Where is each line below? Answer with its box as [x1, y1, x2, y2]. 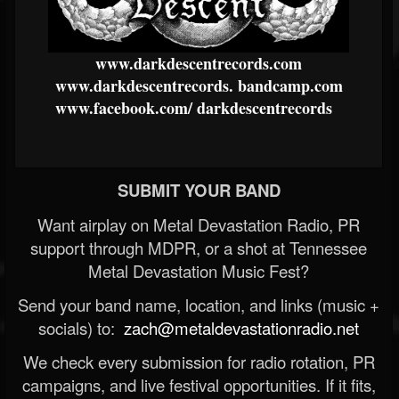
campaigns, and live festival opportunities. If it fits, [21, 372, 376, 396]
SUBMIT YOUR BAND [117, 177, 281, 202]
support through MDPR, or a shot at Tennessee [30, 235, 367, 259]
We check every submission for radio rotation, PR [22, 349, 375, 373]
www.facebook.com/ [55, 95, 192, 119]
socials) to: [38, 315, 119, 339]
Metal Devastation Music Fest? [88, 258, 309, 282]
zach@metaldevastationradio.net [119, 315, 359, 339]
